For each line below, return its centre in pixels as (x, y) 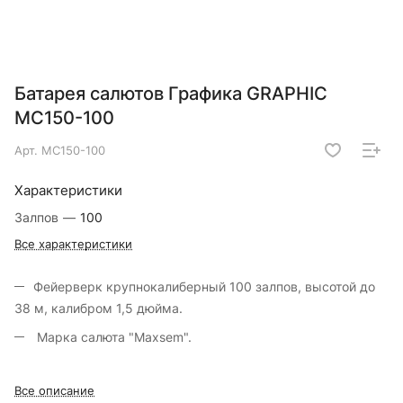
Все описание (54, 391)
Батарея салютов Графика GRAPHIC (171, 94)
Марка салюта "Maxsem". (114, 337)
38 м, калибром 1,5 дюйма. (99, 309)
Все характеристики (73, 244)
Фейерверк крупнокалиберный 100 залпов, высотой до (204, 287)
